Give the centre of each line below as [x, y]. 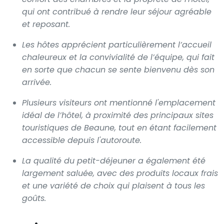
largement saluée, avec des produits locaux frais [120, 173]
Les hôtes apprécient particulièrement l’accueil [117, 44]
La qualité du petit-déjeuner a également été [114, 160]
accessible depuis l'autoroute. [82, 140]
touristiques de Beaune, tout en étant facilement [119, 127]
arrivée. [37, 82]
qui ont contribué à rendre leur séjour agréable [117, 11]
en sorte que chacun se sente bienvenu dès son [118, 69]
